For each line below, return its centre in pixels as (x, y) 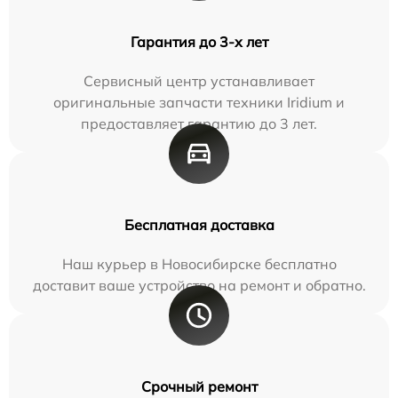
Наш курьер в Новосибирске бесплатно (199, 264)
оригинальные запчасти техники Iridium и (199, 103)
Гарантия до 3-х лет (199, 42)
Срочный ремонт (199, 387)
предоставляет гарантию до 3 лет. (199, 124)
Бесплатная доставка (199, 225)
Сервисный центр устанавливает (199, 81)
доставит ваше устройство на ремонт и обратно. (199, 286)
